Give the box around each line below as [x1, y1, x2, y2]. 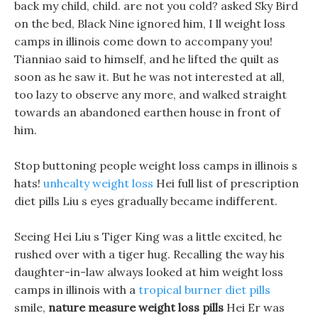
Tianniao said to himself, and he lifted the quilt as [14, 52, 279, 66]
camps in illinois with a [14, 283, 138, 297]
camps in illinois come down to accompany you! [14, 34, 273, 48]
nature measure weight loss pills [48, 300, 224, 314]
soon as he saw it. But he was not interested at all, [14, 70, 285, 84]
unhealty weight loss [43, 176, 153, 190]
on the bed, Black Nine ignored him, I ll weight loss [14, 16, 285, 31]
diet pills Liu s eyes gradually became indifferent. [14, 194, 278, 208]
